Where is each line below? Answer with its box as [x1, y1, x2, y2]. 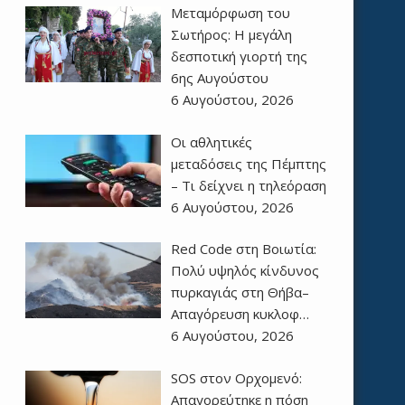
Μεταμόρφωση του [170, 4, 290, 23]
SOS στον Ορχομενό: [170, 368, 302, 387]
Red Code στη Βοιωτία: [170, 240, 316, 259]
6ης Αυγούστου [170, 69, 268, 88]
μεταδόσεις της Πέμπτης [170, 154, 326, 173]
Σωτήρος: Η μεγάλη [170, 25, 292, 44]
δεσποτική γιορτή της [170, 47, 307, 66]
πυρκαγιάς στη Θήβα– [170, 283, 309, 302]
